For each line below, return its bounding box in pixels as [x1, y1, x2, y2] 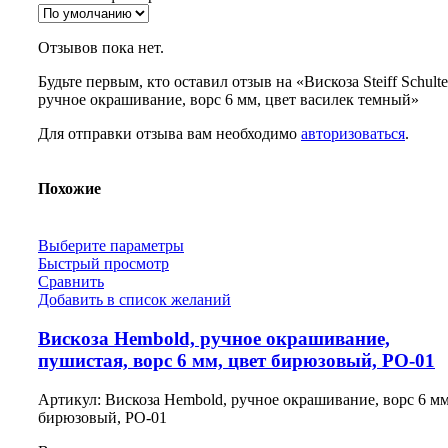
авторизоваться [301, 124, 405, 142]
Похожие [38, 180, 101, 198]
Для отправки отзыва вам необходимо [38, 124, 301, 142]
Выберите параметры [38, 237, 184, 255]
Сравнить [38, 273, 104, 291]
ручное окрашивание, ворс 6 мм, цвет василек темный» [38, 90, 419, 108]
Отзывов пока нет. [38, 38, 164, 56]
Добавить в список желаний [38, 291, 231, 309]
